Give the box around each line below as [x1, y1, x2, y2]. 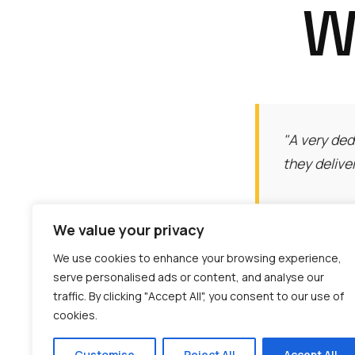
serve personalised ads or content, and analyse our [53, 269, 324, 284]
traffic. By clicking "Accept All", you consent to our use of [53, 288, 344, 303]
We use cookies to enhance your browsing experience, [53, 250, 342, 265]
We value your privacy [53, 220, 204, 239]
